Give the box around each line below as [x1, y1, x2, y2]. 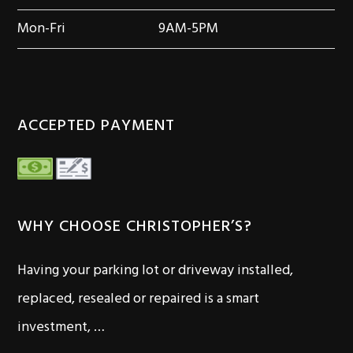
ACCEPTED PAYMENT [17, 113, 176, 139]
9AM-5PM [158, 17, 219, 41]
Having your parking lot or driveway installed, [17, 259, 294, 283]
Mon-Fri [17, 17, 66, 41]
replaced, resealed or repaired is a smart [17, 288, 260, 311]
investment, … [17, 316, 106, 340]
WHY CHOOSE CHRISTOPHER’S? [17, 214, 253, 240]
